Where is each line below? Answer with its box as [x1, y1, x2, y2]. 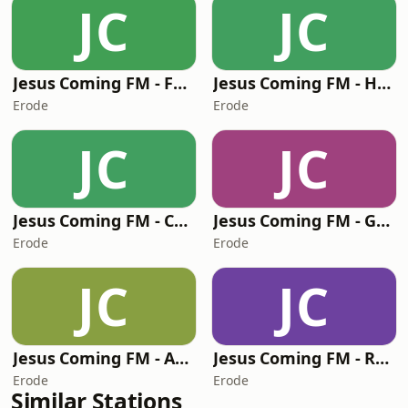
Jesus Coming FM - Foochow [173, 72, 188, 94]
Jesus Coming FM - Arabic [175, 347, 189, 369]
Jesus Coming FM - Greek [376, 209, 391, 231]
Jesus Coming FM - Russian [375, 347, 390, 369]
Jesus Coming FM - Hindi [377, 72, 392, 94]
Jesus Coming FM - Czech [174, 209, 189, 231]
